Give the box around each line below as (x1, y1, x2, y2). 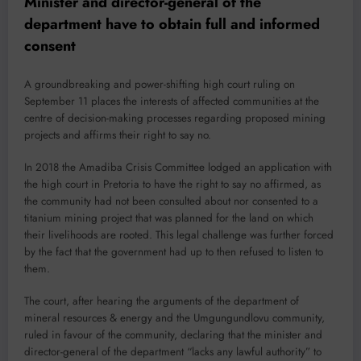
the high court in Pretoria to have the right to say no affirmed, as (24, 176, 321, 192)
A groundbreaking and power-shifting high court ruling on (24, 76, 295, 92)
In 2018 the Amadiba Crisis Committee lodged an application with (24, 159, 332, 175)
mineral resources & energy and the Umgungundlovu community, (24, 310, 325, 326)
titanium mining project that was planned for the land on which (24, 210, 313, 226)
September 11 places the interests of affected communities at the (24, 93, 319, 109)
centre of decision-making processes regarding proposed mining (24, 110, 326, 126)
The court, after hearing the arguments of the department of (24, 293, 299, 309)
